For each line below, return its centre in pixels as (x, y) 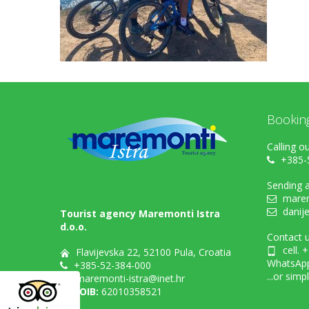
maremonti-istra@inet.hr (129, 279)
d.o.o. (73, 227)
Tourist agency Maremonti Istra (140, 213)
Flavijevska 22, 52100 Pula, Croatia (152, 252)
